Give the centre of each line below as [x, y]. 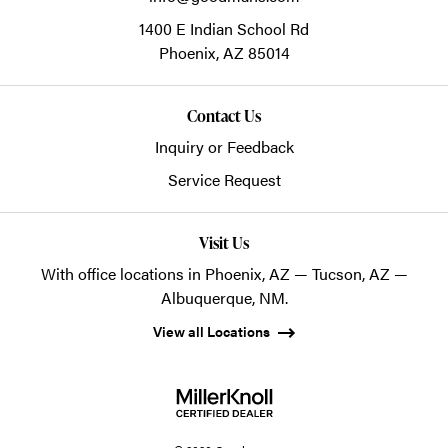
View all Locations [211, 330]
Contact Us [224, 115]
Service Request [224, 179]
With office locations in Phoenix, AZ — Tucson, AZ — [224, 273]
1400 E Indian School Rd [224, 28]
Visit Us [224, 242]
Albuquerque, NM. [224, 297]
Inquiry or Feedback [224, 146]
